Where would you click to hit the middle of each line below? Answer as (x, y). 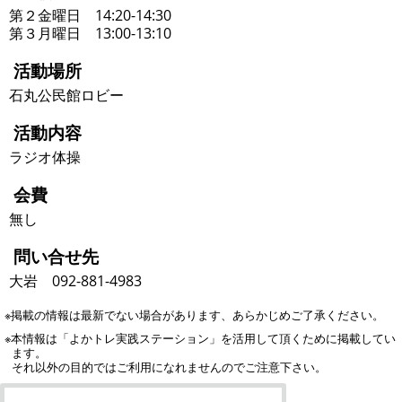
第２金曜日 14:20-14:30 (90, 15)
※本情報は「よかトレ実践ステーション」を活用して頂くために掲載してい (201, 338)
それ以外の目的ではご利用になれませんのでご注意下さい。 (169, 367)
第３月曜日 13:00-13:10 (90, 33)
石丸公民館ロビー (66, 95)
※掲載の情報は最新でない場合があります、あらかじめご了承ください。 (195, 315)
